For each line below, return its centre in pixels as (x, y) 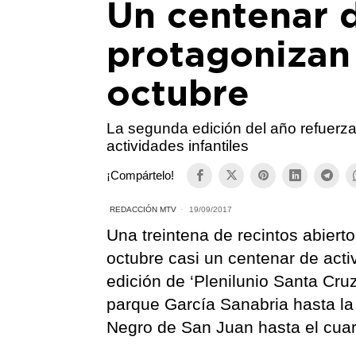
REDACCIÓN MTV (143, 209)
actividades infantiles (178, 145)
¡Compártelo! (141, 176)
